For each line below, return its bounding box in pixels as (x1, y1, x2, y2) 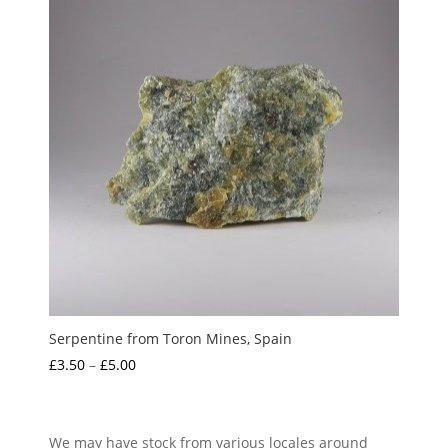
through (135, 423, 190, 443)
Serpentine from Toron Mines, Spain (49, 329, 293, 349)
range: (135, 377, 179, 397)
